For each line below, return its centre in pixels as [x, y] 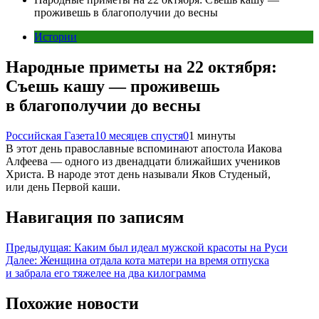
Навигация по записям [95, 217]
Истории [56, 37]
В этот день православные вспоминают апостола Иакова [144, 148]
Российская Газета [50, 135]
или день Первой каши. [63, 187]
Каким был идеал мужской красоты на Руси [181, 247]
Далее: [21, 260]
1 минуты [212, 135]
